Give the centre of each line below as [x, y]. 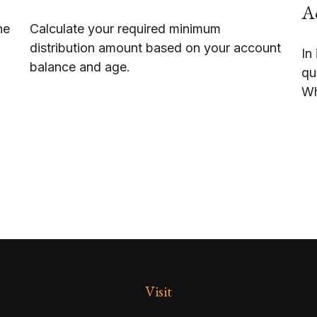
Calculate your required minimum [126, 28]
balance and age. [80, 67]
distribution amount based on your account [156, 47]
